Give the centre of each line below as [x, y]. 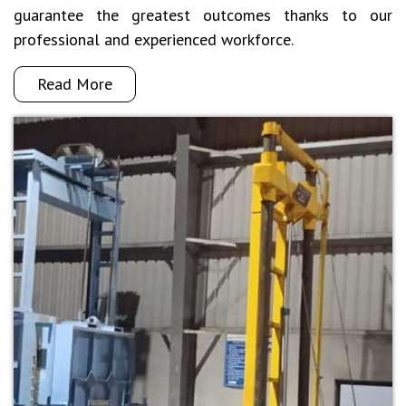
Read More [75, 84]
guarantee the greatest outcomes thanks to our [203, 15]
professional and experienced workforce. [154, 39]
